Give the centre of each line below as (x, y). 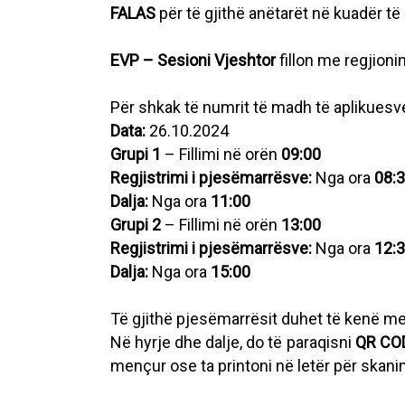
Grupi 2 (136, 225)
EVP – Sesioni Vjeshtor (193, 60)
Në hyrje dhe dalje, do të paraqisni (233, 342)
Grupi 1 (136, 154)
